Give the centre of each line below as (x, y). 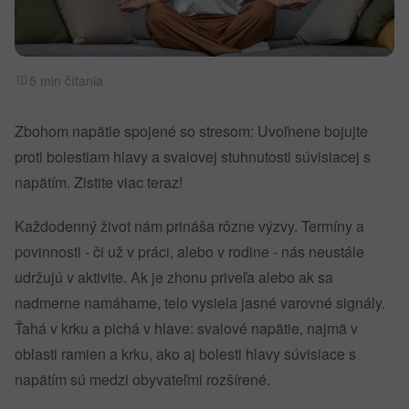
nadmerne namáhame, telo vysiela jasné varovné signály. (200, 303)
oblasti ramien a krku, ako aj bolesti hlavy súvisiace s (185, 354)
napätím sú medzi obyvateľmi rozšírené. (146, 379)
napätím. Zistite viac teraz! (99, 182)
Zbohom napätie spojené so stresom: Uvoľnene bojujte (191, 131)
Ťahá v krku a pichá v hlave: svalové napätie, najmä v (186, 328)
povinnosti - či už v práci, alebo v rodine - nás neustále (189, 252)
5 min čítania (66, 80)
